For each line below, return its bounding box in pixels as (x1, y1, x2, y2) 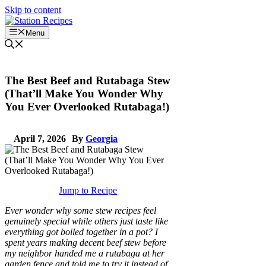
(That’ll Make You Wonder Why (5, 87, 163, 100)
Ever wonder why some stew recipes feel (5, 205, 156, 216)
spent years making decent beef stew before (5, 237, 166, 248)
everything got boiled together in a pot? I (5, 226, 158, 237)
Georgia (85, 133, 118, 144)
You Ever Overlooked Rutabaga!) (5, 100, 169, 113)
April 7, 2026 (14, 133, 66, 144)
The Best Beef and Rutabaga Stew (5, 74, 170, 87)
